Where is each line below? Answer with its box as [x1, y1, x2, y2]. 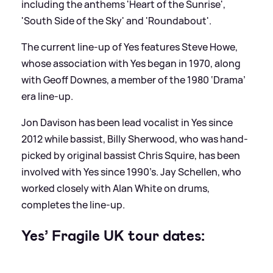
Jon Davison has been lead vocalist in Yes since [21, 116, 233, 130]
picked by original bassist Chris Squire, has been [21, 149, 240, 163]
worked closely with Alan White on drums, [21, 182, 210, 196]
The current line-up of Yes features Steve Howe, [21, 40, 238, 54]
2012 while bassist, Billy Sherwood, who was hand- [21, 132, 248, 146]
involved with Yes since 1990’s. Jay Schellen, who [21, 165, 241, 179]
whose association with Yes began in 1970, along [21, 57, 241, 71]
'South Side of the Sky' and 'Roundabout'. [21, 14, 211, 28]
